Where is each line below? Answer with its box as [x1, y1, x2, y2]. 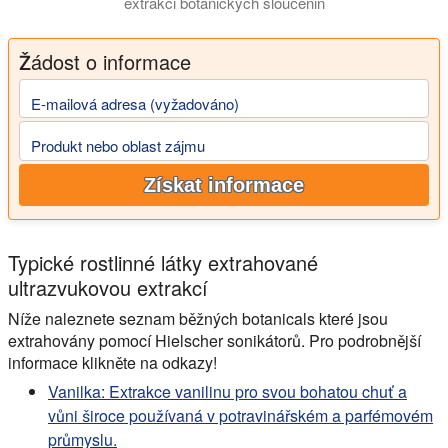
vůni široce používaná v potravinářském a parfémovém [48, 403, 433, 427]
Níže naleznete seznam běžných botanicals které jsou [8, 306, 388, 330]
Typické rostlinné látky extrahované [8, 247, 318, 277]
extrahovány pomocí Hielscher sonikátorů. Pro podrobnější [8, 328, 421, 352]
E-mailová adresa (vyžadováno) [31, 92, 239, 114]
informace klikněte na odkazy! [8, 350, 217, 374]
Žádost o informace [19, 47, 191, 77]
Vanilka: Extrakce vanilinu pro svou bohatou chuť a [48, 379, 407, 403]
